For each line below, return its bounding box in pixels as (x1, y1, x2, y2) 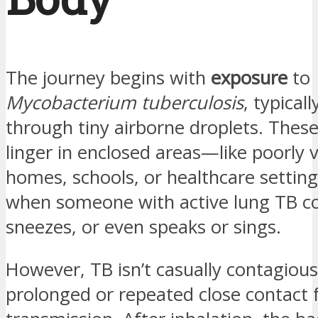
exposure (211, 65, 287, 90)
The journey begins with (6, 65, 211, 90)
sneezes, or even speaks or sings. (6, 214, 281, 239)
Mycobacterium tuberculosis (6, 89, 243, 115)
